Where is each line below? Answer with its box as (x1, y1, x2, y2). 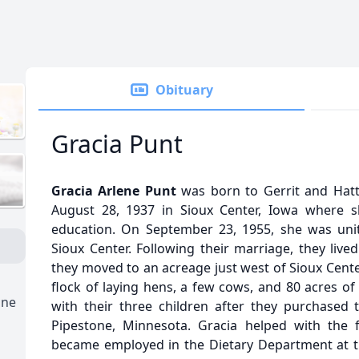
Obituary (155, 81, 213, 99)
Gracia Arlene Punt (51, 182, 176, 200)
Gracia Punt (51, 127, 183, 160)
